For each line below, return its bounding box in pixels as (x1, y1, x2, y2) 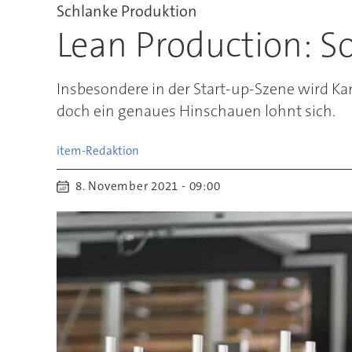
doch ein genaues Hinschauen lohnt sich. (56, 100, 335, 121)
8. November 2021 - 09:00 (85, 178, 221, 194)
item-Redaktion (56, 142, 139, 159)
